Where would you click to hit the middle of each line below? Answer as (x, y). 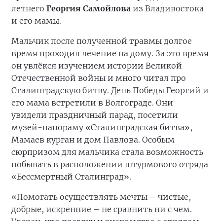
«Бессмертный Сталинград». (71, 177)
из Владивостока (167, 8)
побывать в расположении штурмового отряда (110, 164)
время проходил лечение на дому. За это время (110, 53)
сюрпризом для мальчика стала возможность (107, 152)
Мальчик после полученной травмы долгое (102, 41)
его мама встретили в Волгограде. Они (92, 103)
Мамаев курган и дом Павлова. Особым (93, 140)
